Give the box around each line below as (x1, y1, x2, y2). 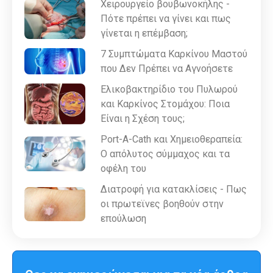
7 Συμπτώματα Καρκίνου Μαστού (101, 48, 247, 60)
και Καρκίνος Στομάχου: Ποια (101, 97, 230, 110)
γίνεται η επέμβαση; (101, 27, 188, 39)
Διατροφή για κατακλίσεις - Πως (101, 183, 247, 195)
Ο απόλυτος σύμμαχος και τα (101, 147, 230, 160)
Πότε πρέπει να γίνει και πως (101, 12, 231, 24)
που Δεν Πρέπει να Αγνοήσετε (101, 62, 233, 74)
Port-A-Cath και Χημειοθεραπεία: (101, 133, 243, 145)
